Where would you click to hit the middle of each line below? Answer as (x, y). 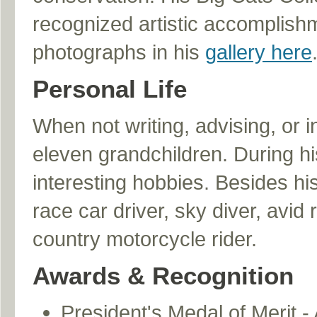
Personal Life (110, 89)
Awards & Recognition (163, 276)
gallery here (259, 52)
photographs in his (119, 52)
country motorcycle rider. (145, 239)
